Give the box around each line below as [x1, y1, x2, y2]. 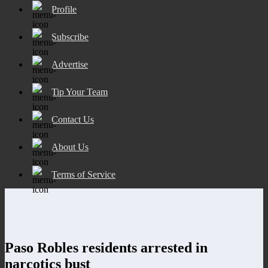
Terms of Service [51, 169, 115, 179]
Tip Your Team [51, 86, 108, 97]
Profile [51, 4, 77, 14]
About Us [51, 141, 89, 152]
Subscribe [51, 31, 89, 42]
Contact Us [51, 114, 94, 124]
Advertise [51, 59, 88, 69]
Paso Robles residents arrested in [5, 239, 208, 255]
